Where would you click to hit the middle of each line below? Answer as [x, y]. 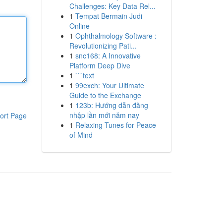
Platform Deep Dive [100, 65]
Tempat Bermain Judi [109, 16]
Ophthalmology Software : [116, 36]
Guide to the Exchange [105, 95]
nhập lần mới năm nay [104, 115]
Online [79, 26]
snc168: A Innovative [108, 55]
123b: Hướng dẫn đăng [111, 105]
